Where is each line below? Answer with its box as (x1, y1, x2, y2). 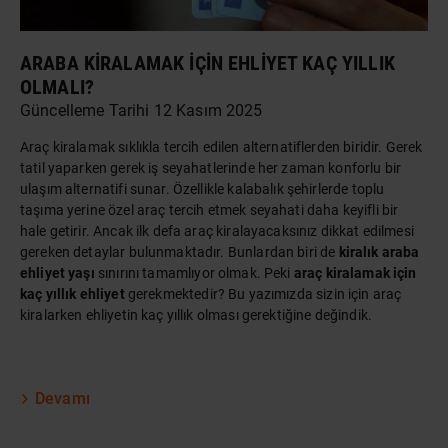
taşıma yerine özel (20, 202, 137, 219)
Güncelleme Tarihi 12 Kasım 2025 (20, 101, 263, 121)
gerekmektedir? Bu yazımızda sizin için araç (124, 286, 402, 303)
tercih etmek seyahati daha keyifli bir (165, 202, 399, 219)
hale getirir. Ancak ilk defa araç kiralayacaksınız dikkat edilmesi (20, 223, 414, 240)
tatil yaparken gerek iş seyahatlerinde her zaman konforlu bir (20, 160, 402, 177)
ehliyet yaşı (20, 265, 95, 282)
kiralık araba (338, 244, 420, 261)
